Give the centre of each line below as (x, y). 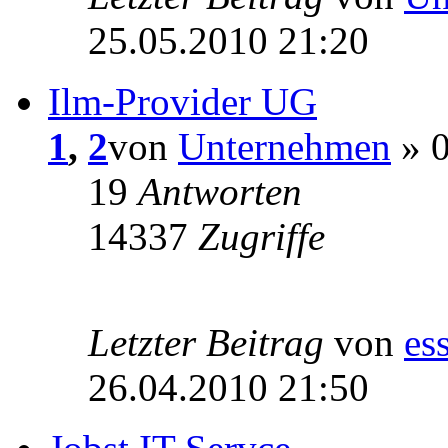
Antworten (220, 192)
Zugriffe (261, 237)
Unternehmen (284, 147)
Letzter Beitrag (211, 343)
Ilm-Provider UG (182, 102)
